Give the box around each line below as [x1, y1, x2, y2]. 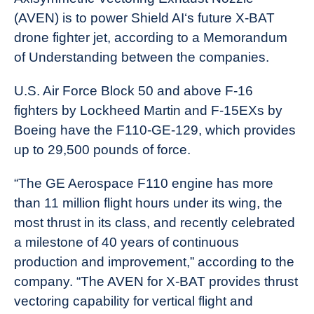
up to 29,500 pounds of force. [14, 142, 191, 157]
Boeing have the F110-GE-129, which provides [14, 122, 296, 137]
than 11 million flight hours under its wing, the [14, 195, 282, 210]
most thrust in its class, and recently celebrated [14, 214, 295, 230]
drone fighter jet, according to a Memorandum [14, 29, 287, 45]
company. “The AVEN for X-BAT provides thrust [14, 273, 298, 289]
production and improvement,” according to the [14, 254, 294, 269]
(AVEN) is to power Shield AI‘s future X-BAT [14, 10, 275, 25]
